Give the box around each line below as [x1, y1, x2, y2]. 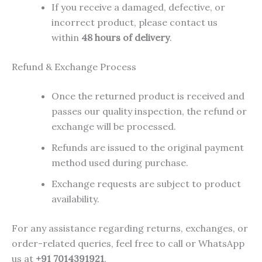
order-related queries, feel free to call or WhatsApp [12, 237, 244, 250]
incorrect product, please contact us [51, 16, 218, 29]
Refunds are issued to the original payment [51, 142, 244, 154]
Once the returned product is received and [51, 90, 244, 102]
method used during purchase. [51, 157, 188, 169]
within [51, 32, 81, 44]
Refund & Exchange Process [12, 61, 136, 73]
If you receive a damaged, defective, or [51, 1, 225, 13]
